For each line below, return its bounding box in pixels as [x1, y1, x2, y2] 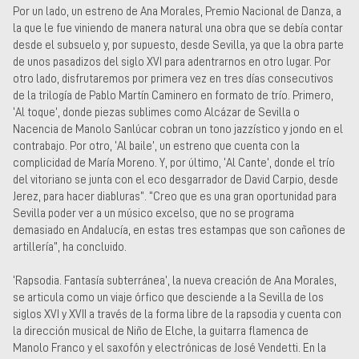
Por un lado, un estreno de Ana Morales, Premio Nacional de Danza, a [13, 5, 341, 17]
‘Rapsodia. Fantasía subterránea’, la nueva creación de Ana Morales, [13, 275, 337, 287]
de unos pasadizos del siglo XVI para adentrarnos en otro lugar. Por [13, 55, 331, 67]
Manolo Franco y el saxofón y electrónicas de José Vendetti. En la [13, 342, 326, 354]
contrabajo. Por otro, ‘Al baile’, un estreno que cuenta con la [13, 139, 300, 151]
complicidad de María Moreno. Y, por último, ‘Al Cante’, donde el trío [13, 156, 335, 168]
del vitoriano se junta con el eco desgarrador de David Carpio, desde [13, 173, 338, 185]
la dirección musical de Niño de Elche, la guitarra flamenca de [13, 325, 309, 337]
